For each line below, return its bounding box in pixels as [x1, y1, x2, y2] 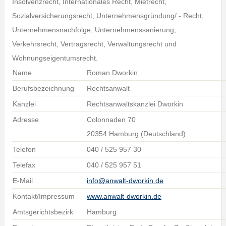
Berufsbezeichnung [12, 84, 74, 92]
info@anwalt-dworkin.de [86, 177, 163, 185]
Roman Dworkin [86, 69, 138, 77]
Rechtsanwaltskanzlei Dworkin [86, 100, 183, 108]
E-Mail [12, 177, 33, 185]
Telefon [12, 145, 36, 153]
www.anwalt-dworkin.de [86, 192, 161, 200]
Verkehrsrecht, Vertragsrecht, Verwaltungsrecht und [12, 40, 177, 48]
